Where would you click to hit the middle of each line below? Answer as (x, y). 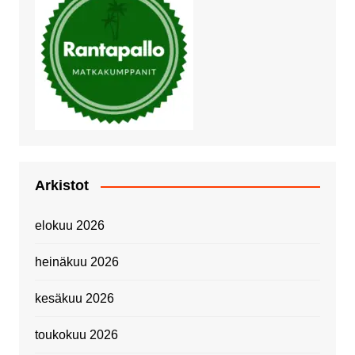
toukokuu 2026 (76, 335)
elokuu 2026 (69, 226)
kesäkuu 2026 (74, 299)
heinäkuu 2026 (76, 262)
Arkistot (61, 186)
